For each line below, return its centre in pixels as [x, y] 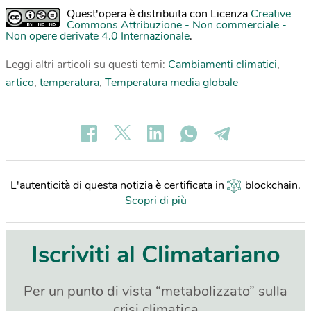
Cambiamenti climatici [222, 64]
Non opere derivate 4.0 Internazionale [98, 36]
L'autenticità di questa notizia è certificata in [119, 185]
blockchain [271, 185]
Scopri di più [155, 200]
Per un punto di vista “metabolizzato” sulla [155, 291]
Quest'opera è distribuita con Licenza [159, 14]
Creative [271, 14]
